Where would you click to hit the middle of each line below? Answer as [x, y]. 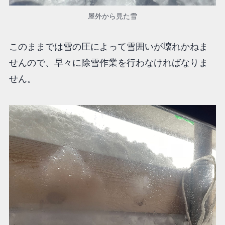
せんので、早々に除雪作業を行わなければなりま [108, 63]
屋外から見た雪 [113, 16]
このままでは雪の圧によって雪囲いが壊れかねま [108, 47]
